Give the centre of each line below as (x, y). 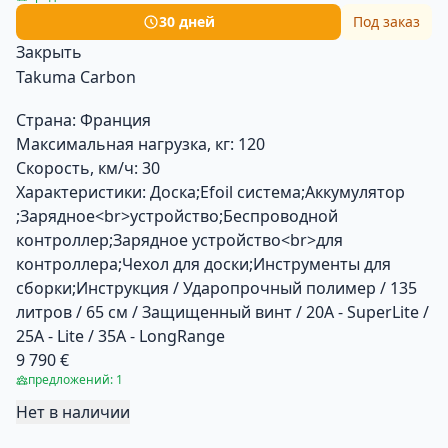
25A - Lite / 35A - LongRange (120, 335)
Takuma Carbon (76, 76)
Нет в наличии (73, 411)
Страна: (46, 119)
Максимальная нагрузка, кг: (125, 143)
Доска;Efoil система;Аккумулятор (277, 191)
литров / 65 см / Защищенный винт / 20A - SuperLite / (222, 311)
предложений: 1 (75, 379)
